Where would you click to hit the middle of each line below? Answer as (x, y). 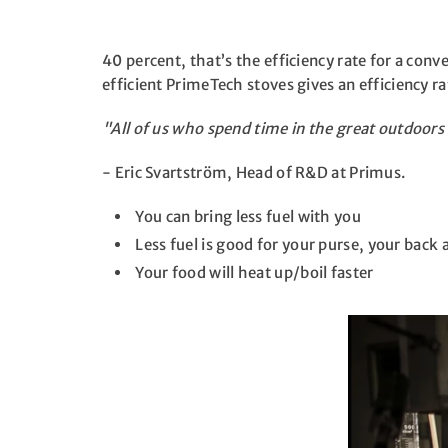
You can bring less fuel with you (246, 217)
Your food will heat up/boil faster (253, 273)
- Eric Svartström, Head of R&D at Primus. (254, 173)
